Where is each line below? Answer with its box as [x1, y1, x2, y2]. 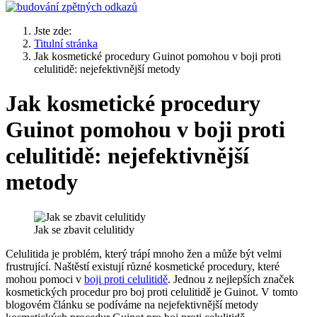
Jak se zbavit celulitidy [34, 223, 134, 236]
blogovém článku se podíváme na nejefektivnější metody [6, 298, 258, 311]
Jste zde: [34, 25, 77, 37]
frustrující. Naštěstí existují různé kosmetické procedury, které [6, 260, 279, 272]
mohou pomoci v [6, 272, 84, 285]
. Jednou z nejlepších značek [168, 272, 294, 285]
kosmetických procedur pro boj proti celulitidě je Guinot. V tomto [6, 285, 298, 298]
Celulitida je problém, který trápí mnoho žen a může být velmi [6, 247, 282, 260]
